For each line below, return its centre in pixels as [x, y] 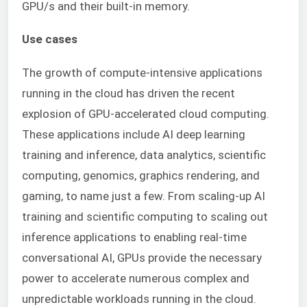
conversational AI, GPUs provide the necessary [142, 257]
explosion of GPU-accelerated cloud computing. [146, 113]
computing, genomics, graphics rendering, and [141, 175]
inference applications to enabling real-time [134, 237]
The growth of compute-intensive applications [142, 72]
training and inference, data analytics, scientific [144, 155]
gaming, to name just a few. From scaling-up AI [144, 196]
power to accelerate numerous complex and [136, 278]
